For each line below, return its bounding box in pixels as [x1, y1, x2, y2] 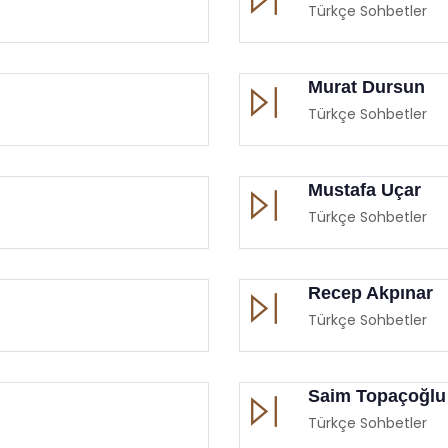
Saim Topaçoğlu [308, 385, 446, 406]
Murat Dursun [308, 76, 425, 97]
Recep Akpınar [308, 282, 433, 303]
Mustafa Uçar [308, 179, 421, 200]
